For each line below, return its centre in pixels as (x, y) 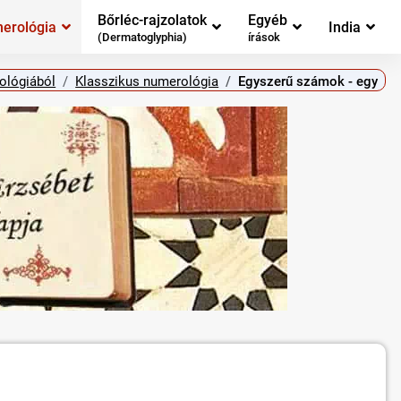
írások (264, 38)
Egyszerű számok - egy (308, 81)
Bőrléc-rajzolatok (152, 20)
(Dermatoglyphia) (142, 38)
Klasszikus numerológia (147, 81)
